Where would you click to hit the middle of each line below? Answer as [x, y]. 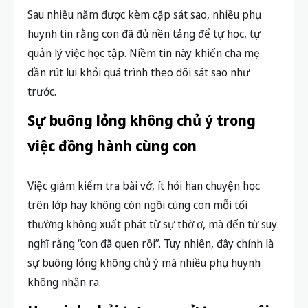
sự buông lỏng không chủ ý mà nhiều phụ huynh [144, 263]
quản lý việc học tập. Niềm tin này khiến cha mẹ [144, 53]
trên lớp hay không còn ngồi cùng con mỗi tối [137, 205]
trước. [42, 92]
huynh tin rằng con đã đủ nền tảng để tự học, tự [144, 34]
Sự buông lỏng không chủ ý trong [142, 121]
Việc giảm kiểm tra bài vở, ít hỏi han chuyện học [144, 186]
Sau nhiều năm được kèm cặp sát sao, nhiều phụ [144, 15]
